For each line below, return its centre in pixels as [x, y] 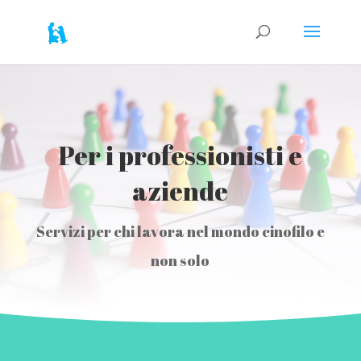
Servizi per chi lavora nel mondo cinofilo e [180, 231]
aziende [180, 190]
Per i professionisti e [180, 155]
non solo [180, 260]
